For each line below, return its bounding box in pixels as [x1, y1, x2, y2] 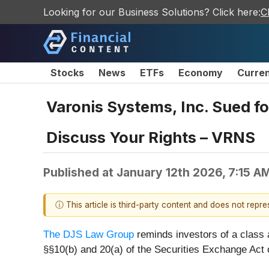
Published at [43, 165, 116, 180]
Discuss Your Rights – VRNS [46, 127, 255, 147]
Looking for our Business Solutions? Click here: [43, 6, 261, 18]
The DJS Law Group [43, 229, 134, 241]
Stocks [50, 67, 84, 79]
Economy [178, 67, 223, 79]
